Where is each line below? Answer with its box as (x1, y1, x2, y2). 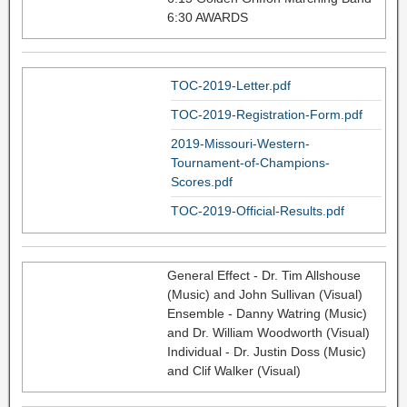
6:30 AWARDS (166, 9, 248, 25)
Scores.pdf (170, 174, 233, 189)
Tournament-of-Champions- (170, 154, 330, 170)
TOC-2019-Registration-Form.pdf (170, 106, 362, 122)
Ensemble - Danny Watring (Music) (166, 305, 367, 321)
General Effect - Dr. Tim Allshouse (166, 267, 361, 283)
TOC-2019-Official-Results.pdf (170, 203, 344, 218)
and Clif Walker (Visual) (166, 362, 301, 378)
